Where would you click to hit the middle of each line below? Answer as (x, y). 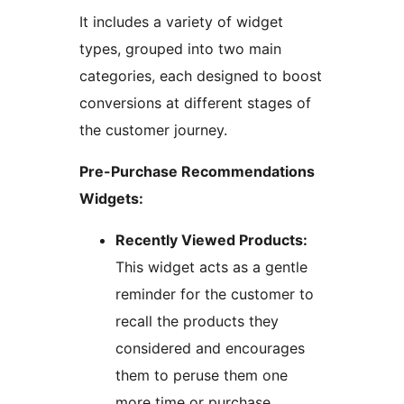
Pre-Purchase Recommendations (197, 172)
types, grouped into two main (180, 49)
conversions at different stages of (195, 103)
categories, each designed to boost (201, 76)
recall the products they (197, 321)
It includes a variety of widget (181, 22)
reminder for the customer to (215, 294)
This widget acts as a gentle (211, 267)
